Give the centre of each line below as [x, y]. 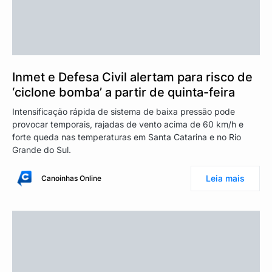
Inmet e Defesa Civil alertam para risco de [132, 77]
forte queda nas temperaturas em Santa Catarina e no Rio [127, 137]
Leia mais [225, 178]
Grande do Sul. [42, 149]
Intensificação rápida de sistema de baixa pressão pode [124, 111]
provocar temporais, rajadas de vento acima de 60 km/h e [128, 124]
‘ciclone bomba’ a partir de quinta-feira [124, 92]
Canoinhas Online [71, 178]
